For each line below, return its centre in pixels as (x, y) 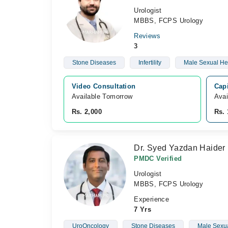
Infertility (150, 63)
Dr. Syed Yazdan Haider (180, 148)
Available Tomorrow (103, 96)
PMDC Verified (158, 159)
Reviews (147, 36)
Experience (152, 199)
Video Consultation (104, 86)
